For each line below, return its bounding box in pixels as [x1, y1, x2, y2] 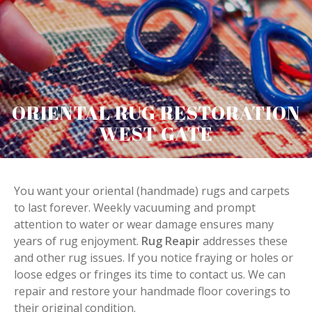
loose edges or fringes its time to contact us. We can [14, 267, 286, 282]
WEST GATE [99, 120, 213, 146]
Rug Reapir [141, 233, 200, 249]
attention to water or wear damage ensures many [14, 217, 274, 232]
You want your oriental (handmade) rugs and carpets [14, 183, 290, 198]
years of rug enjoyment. [14, 233, 141, 249]
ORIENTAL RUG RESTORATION [12, 100, 300, 125]
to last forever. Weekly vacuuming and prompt [14, 200, 256, 215]
